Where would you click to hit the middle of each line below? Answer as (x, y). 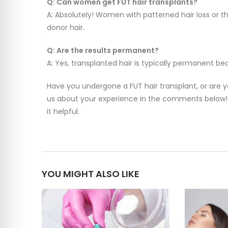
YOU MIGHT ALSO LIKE (91, 174)
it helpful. (63, 112)
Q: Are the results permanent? (103, 51)
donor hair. (66, 28)
